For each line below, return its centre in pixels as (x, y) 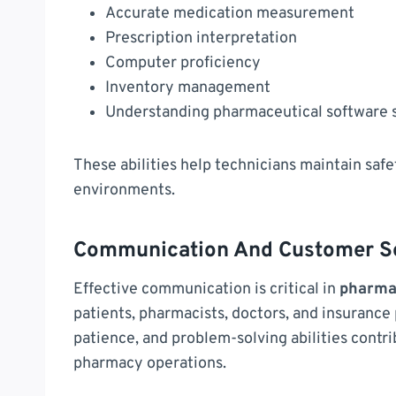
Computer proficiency (183, 63)
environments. (124, 190)
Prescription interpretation (201, 38)
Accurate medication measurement (230, 13)
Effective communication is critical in (206, 289)
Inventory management (188, 88)
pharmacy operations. (150, 363)
